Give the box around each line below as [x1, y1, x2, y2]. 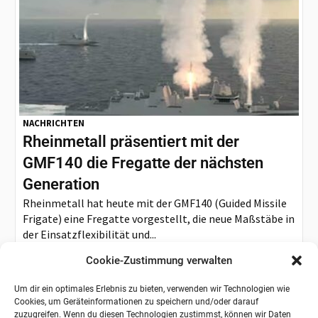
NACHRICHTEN [23, 116, 85, 129]
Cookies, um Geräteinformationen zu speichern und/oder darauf [14, 297, 258, 307]
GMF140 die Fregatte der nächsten [23, 153, 264, 172]
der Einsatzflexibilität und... [23, 226, 157, 241]
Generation [23, 175, 100, 193]
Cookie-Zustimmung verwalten [86, 254, 232, 267]
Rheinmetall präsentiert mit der [23, 132, 240, 150]
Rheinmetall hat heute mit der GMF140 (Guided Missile [23, 195, 287, 210]
